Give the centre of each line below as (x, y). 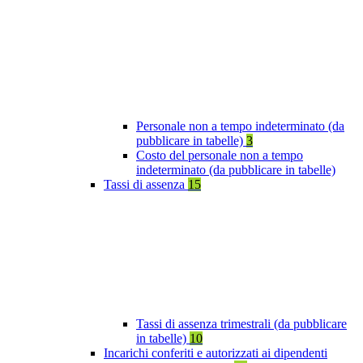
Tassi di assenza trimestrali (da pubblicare (241, 324)
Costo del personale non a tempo (220, 156)
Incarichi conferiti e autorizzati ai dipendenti (216, 353)
